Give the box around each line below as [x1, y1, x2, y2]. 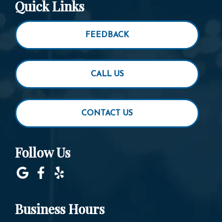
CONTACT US [81, 109, 133, 117]
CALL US [90, 70, 124, 78]
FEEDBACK [85, 31, 129, 39]
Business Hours [15, 199, 105, 218]
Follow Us [15, 143, 70, 162]
